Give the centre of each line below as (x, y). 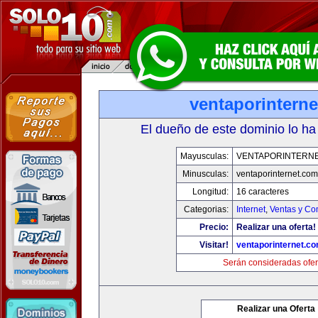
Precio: (214, 227)
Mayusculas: (204, 156)
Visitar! (214, 245)
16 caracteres (263, 192)
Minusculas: (205, 174)
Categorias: (206, 209)
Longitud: (210, 192)
